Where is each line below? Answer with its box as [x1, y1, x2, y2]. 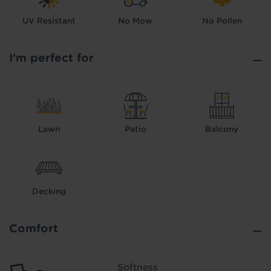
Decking [32, 187, 67, 197]
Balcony [205, 125, 239, 134]
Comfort [9, 222, 58, 235]
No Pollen [201, 16, 242, 26]
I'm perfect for [9, 51, 94, 65]
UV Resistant [22, 16, 76, 26]
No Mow [118, 16, 153, 26]
